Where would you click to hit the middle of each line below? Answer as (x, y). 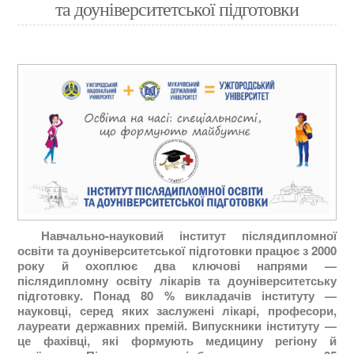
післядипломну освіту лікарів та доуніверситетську (177, 281)
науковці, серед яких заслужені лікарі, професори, (177, 311)
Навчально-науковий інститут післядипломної (189, 236)
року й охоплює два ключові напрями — (177, 266)
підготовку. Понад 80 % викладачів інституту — (177, 296)
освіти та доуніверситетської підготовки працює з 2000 (177, 251)
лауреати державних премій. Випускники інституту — (177, 326)
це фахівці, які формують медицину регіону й (177, 341)
